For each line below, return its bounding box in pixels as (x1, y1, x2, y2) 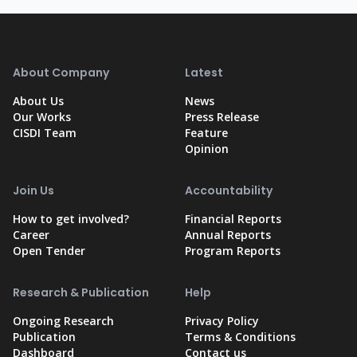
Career (13, 227, 49, 243)
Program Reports (185, 243, 280, 259)
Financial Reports (185, 211, 281, 227)
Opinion (185, 141, 229, 157)
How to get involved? (13, 211, 129, 227)
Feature (185, 125, 228, 141)
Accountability (185, 182, 273, 199)
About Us (13, 93, 64, 109)
